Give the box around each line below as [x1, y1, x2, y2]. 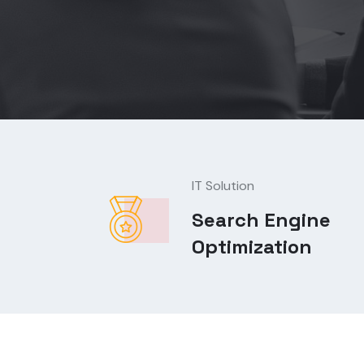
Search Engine [191, 206, 331, 232]
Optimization [191, 233, 312, 259]
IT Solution [191, 176, 254, 194]
